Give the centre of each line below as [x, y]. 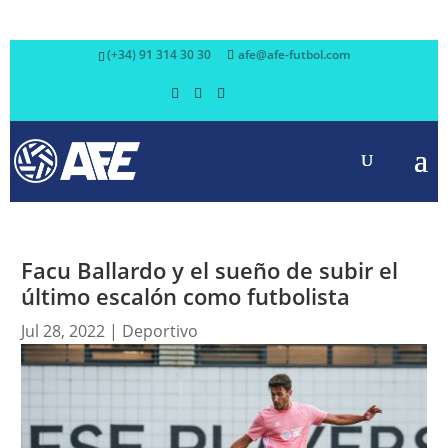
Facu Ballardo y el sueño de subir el [209, 270]
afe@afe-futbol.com [294, 54]
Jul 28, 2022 [62, 331]
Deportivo [159, 331]
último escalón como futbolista [185, 296]
